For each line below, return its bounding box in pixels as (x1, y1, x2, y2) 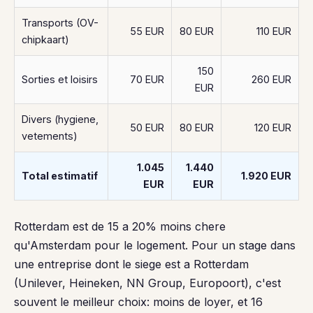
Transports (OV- (22, 17, 99, 29)
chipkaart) (22, 34, 69, 45)
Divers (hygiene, (22, 113, 99, 125)
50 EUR (130, 122, 164, 133)
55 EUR (130, 25, 164, 37)
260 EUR (252, 73, 291, 85)
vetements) (22, 130, 78, 142)
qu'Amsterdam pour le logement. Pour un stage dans (14, 238, 296, 252)
